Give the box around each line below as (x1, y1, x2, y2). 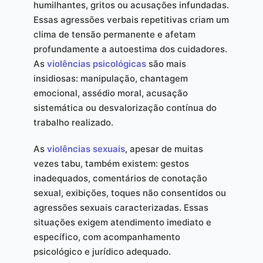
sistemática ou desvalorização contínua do (33, 102, 217, 113)
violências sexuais (46, 143, 125, 154)
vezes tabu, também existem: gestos (33, 158, 189, 169)
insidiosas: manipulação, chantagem (33, 73, 188, 84)
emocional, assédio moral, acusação (33, 87, 188, 99)
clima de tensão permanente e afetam (33, 29, 195, 40)
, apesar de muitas (124, 143, 203, 154)
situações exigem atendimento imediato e (33, 217, 211, 228)
